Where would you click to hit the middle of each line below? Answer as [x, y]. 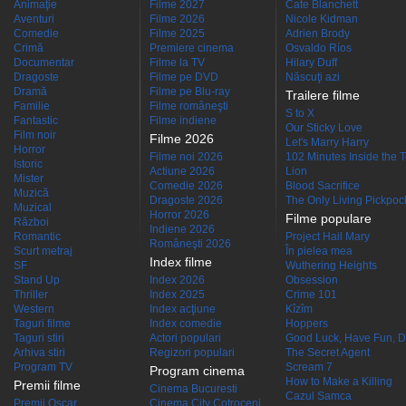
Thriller [31, 295]
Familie [32, 106]
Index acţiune [183, 309]
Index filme [181, 262]
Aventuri [34, 19]
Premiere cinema [192, 48]
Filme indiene [183, 121]
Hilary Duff [311, 63]
